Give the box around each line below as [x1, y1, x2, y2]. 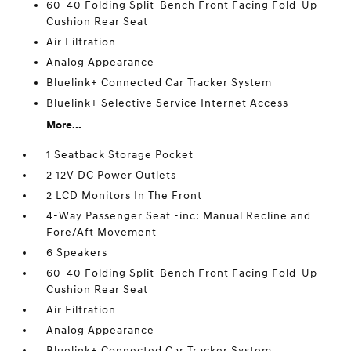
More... [46, 118, 82, 132]
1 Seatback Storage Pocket [46, 148, 194, 161]
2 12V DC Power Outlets [46, 168, 177, 182]
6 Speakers [46, 246, 108, 259]
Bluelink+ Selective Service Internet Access [46, 96, 289, 110]
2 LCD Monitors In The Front [46, 189, 203, 202]
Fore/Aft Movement [46, 226, 157, 239]
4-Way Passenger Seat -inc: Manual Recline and [46, 209, 312, 223]
